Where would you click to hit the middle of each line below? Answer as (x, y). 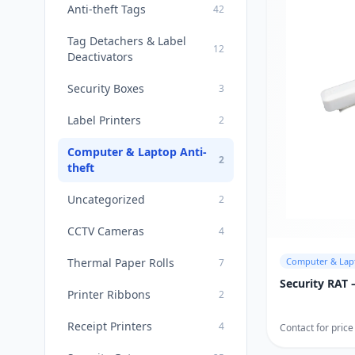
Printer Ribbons (109, 294)
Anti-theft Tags (107, 9)
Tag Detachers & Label (127, 41)
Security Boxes (106, 88)
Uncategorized (106, 199)
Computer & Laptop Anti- (137, 152)
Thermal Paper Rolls (121, 263)
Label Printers (104, 120)
